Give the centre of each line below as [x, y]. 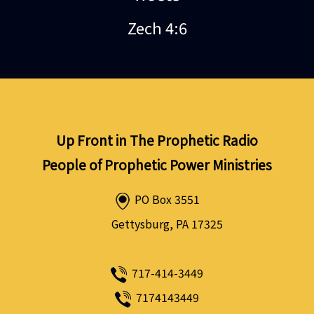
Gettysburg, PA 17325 [166, 224]
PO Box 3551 [166, 200]
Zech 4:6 [157, 28]
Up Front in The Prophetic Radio [157, 140]
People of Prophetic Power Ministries [157, 165]
